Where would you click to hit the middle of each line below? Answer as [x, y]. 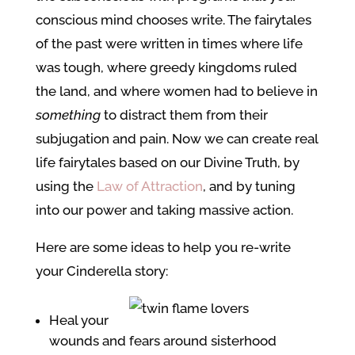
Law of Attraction [149, 186]
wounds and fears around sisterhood [162, 341]
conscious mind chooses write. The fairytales [173, 20]
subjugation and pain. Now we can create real [176, 139]
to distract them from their [184, 115]
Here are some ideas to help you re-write [163, 247]
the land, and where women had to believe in [176, 91]
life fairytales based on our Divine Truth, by [167, 162]
